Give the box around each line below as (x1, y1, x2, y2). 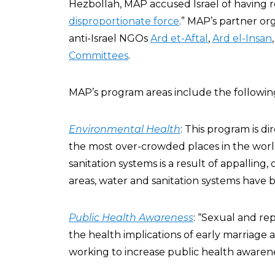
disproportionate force (69, 15, 179, 27)
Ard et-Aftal (150, 33, 208, 44)
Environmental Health (69, 123, 180, 135)
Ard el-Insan (212, 33, 272, 44)
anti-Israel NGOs (69, 33, 150, 44)
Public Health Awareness (69, 212, 193, 223)
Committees (69, 50, 128, 61)
